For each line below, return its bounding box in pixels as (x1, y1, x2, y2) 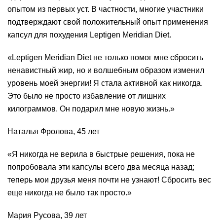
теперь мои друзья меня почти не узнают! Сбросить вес (7, 176, 211, 184)
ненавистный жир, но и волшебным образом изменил (7, 66, 204, 74)
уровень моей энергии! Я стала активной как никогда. (7, 79, 203, 87)
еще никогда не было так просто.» (7, 188, 132, 197)
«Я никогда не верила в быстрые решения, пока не (7, 150, 195, 158)
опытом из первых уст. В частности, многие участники (7, 5, 204, 13)
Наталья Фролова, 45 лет (7, 127, 100, 136)
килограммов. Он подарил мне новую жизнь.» (7, 105, 175, 113)
